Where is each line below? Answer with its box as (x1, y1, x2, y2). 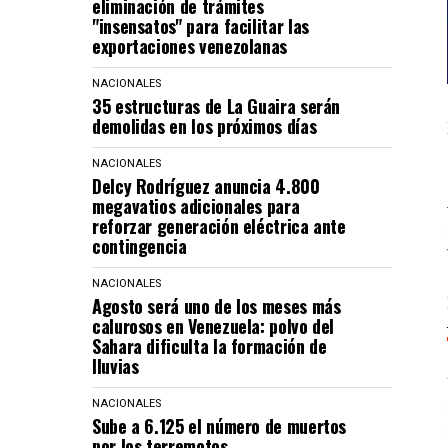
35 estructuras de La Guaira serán (92, 93, 341, 119)
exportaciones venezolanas (92, 33, 287, 59)
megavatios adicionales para (92, 193, 300, 219)
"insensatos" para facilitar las (92, 13, 309, 39)
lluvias (92, 353, 139, 379)
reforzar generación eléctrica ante (92, 213, 346, 239)
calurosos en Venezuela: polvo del (92, 313, 335, 339)
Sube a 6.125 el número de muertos (92, 413, 347, 439)
